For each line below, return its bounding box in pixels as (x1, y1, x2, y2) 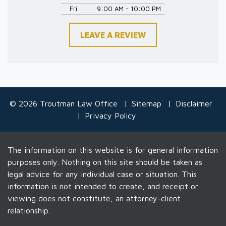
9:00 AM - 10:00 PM (96, 4, 161, 13)
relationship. (8, 205, 50, 215)
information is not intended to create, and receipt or (8, 181, 198, 191)
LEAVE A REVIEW (80, 30, 146, 39)
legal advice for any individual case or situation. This (8, 169, 197, 179)
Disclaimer (176, 98, 212, 108)
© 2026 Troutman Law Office (10, 98, 118, 108)
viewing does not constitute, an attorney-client (8, 193, 181, 203)
